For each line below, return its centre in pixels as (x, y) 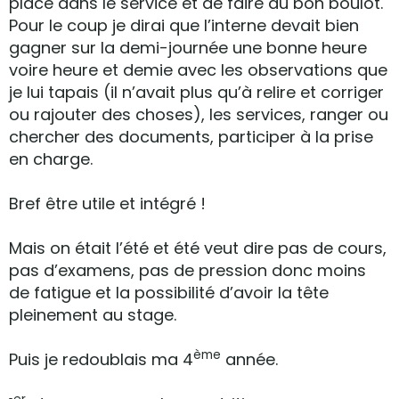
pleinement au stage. (93, 315)
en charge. (51, 159)
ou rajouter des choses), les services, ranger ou (199, 114)
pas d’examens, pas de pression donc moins (187, 270)
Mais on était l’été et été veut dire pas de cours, (198, 248)
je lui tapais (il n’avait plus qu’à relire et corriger (196, 92)
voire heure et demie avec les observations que (198, 70)
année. (249, 359)
